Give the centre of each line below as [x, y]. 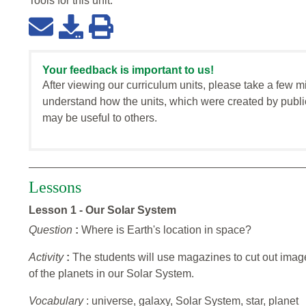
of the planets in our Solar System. [111, 274]
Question [52, 230]
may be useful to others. [100, 118]
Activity [47, 258]
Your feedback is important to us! [128, 70]
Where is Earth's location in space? [166, 230]
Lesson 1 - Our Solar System [102, 210]
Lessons [55, 187]
